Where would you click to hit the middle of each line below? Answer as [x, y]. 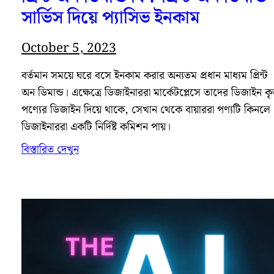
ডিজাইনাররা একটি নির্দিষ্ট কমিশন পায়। [96, 128]
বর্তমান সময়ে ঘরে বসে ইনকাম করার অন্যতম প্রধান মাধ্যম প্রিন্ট [144, 76]
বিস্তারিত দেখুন [50, 150]
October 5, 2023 [68, 48]
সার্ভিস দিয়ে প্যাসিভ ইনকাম [110, 18]
